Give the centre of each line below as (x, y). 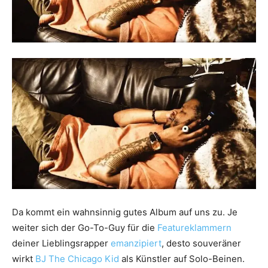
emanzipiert (136, 243)
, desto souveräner (201, 243)
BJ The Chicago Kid (77, 258)
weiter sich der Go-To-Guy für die (85, 227)
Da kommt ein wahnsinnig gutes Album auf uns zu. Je (125, 212)
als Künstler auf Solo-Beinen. (182, 258)
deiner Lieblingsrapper (61, 243)
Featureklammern (194, 227)
